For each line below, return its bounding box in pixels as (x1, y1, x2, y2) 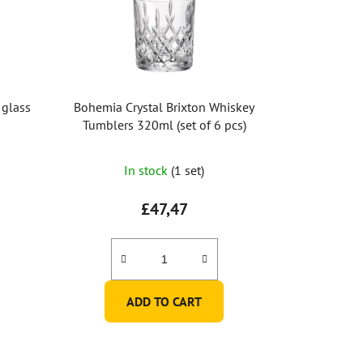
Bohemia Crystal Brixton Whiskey (74, 99, 255, 116)
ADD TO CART (126, 293, 203, 310)
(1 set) (171, 162, 205, 179)
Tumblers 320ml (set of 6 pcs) (82, 117, 246, 134)
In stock (124, 162, 172, 179)
